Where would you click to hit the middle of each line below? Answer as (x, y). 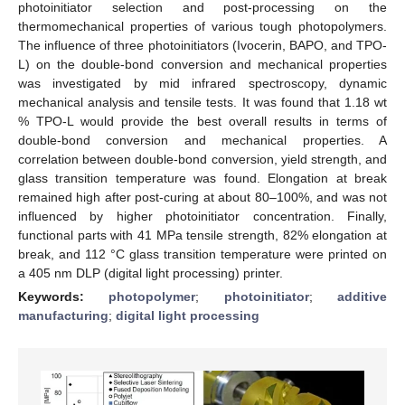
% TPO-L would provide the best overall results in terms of (202, 121)
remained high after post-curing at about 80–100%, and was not (202, 197)
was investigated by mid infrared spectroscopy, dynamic (202, 83)
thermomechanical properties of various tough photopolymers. (202, 26)
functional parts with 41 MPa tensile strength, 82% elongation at (202, 235)
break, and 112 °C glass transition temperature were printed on (202, 254)
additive (363, 296)
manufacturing (63, 315)
